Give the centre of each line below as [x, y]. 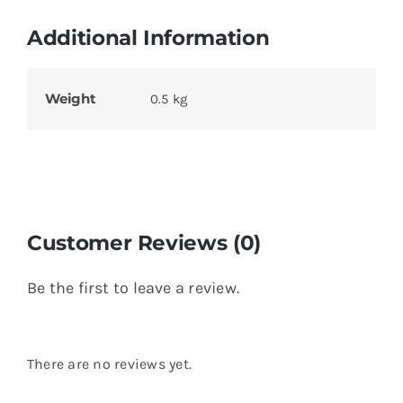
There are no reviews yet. [109, 363]
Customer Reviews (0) [143, 242]
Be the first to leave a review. [133, 287]
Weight [70, 98]
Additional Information [148, 37]
